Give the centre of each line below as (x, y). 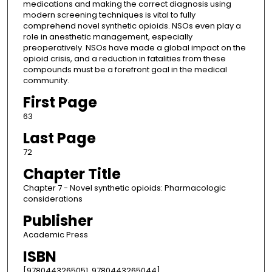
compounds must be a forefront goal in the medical (125, 70)
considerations (53, 199)
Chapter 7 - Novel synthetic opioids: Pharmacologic (124, 188)
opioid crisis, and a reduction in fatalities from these (124, 59)
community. (46, 81)
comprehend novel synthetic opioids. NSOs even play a (132, 26)
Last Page (59, 138)
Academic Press (55, 235)
